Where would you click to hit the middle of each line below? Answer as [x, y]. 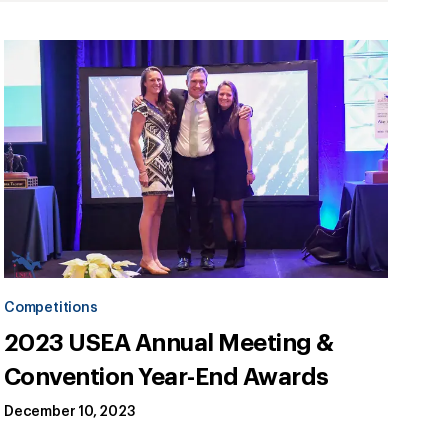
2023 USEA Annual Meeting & [169, 343]
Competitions [51, 308]
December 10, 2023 [69, 412]
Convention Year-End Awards [166, 377]
